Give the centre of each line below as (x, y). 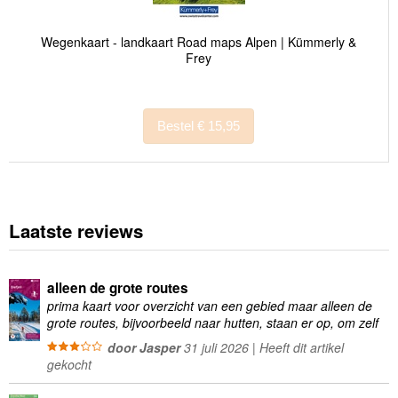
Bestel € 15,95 (219, 126)
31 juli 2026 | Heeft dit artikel (262, 347)
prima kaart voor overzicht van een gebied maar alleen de (209, 306)
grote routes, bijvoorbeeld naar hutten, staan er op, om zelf (212, 323)
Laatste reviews (76, 231)
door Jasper (143, 347)
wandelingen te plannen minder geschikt (160, 340)
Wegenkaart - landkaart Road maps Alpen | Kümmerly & (199, 42)
